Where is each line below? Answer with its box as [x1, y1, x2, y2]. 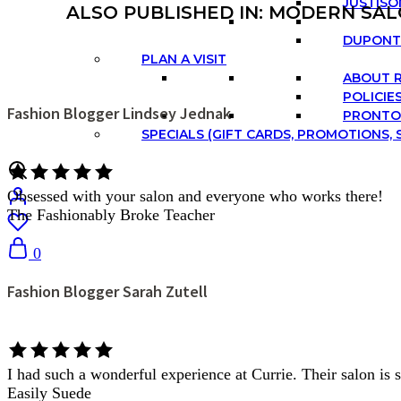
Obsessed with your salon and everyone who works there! [7, 186, 383, 205]
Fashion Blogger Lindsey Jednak [7, 102, 231, 124]
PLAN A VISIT [141, 51, 226, 67]
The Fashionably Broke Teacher [7, 205, 215, 224]
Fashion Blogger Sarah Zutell [7, 280, 208, 302]
